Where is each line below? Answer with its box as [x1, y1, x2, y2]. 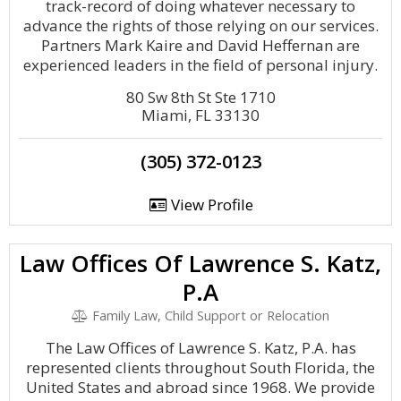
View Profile [166, 194, 253, 215]
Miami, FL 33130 [141, 105, 260, 125]
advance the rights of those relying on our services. [22, 15, 379, 36]
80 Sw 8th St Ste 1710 [125, 87, 276, 107]
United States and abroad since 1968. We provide [26, 377, 375, 397]
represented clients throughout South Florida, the [26, 357, 375, 378]
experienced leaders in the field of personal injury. [23, 55, 378, 75]
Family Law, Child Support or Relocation [88, 307, 329, 324]
